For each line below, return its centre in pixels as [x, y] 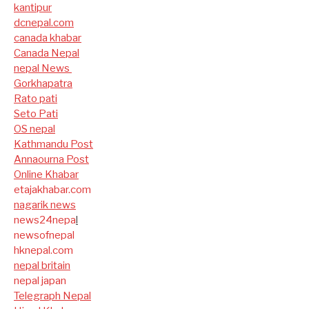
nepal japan [40, 280]
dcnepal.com [44, 22]
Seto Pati [36, 113]
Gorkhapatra [43, 83]
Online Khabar [46, 174]
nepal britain [42, 265]
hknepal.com [43, 250]
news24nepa [45, 220]
